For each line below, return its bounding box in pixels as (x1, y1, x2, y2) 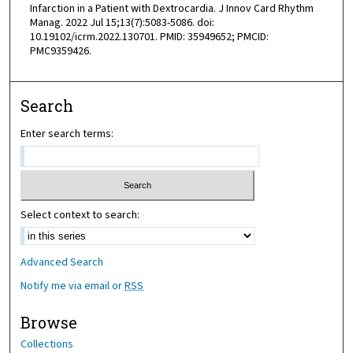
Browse (20, 312, 78, 333)
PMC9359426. (29, 43, 91, 60)
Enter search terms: (20, 126, 114, 143)
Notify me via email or (20, 277, 125, 294)
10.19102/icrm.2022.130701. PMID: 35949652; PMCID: (29, 29, 269, 46)
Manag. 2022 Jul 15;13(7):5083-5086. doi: (29, 15, 214, 32)
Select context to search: (20, 206, 140, 223)
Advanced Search (20, 254, 104, 270)
